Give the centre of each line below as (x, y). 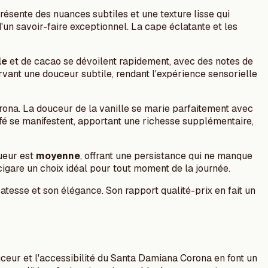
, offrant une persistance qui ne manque (166, 156)
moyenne (58, 156)
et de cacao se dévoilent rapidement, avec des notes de (130, 62)
